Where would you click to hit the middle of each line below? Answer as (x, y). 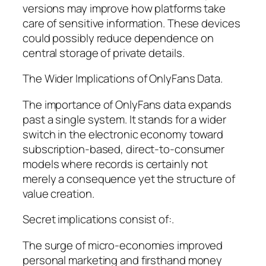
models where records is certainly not (115, 164)
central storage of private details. (104, 53)
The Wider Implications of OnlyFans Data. (123, 79)
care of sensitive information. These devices (132, 23)
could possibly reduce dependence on (118, 38)
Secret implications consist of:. (98, 219)
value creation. (58, 193)
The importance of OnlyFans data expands (127, 104)
